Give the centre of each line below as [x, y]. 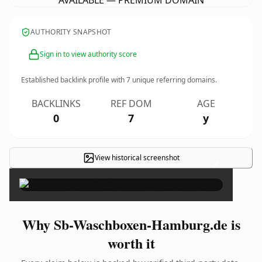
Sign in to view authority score [88, 54]
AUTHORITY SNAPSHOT [71, 32]
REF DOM [131, 104]
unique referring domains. [174, 80]
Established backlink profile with [74, 80]
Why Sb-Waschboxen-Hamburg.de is [131, 224]
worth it [131, 243]
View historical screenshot [137, 158]
